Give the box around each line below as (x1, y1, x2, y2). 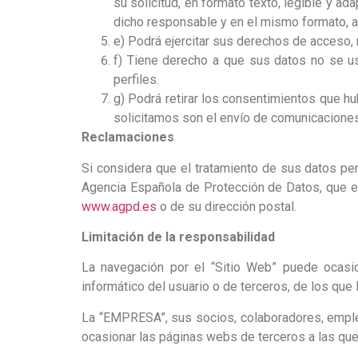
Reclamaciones (82, 129, 174, 145)
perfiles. (113, 72, 159, 88)
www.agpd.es (82, 198, 157, 214)
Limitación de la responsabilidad (82, 229, 275, 245)
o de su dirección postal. (157, 198, 296, 214)
